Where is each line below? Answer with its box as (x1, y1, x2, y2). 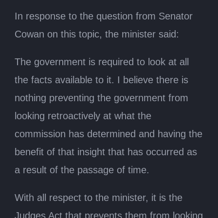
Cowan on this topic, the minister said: (15, 28, 179, 39)
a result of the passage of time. (15, 164, 149, 175)
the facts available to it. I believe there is (15, 74, 188, 85)
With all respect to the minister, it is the (15, 192, 182, 203)
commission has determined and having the (15, 128, 202, 139)
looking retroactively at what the (15, 110, 151, 121)
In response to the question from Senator (15, 10, 193, 21)
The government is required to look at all (15, 56, 189, 67)
